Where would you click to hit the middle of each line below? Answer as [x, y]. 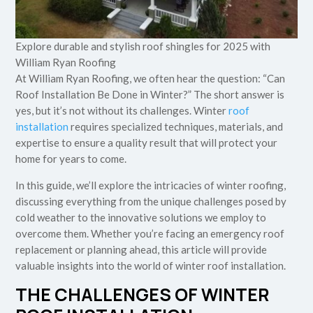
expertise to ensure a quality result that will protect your [147, 143]
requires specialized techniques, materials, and [177, 127]
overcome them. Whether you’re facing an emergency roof [150, 234]
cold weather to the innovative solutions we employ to [141, 218]
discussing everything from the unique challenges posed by [151, 202]
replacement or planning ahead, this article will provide [141, 250]
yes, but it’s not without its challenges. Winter [122, 111]
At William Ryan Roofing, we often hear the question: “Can [151, 79]
